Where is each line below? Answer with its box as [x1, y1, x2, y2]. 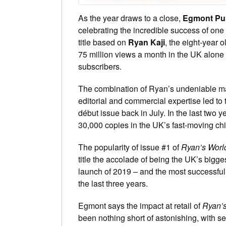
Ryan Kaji [128, 36, 165, 48]
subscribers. [78, 60, 122, 72]
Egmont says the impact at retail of [78, 199, 202, 211]
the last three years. [78, 177, 148, 189]
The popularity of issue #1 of [78, 141, 181, 153]
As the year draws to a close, [78, 12, 183, 24]
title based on [78, 36, 128, 48]
